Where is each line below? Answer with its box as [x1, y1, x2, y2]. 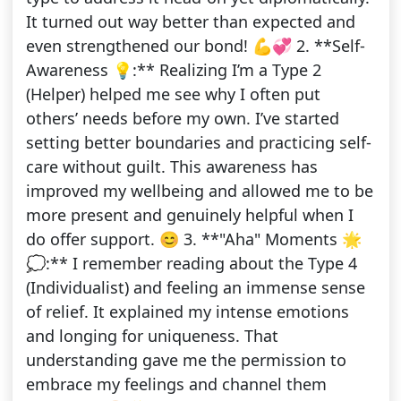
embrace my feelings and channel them [25, 373, 327, 396]
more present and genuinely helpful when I [25, 204, 354, 226]
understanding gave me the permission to [25, 349, 346, 371]
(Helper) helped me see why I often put [25, 83, 320, 106]
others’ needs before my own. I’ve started [25, 107, 339, 130]
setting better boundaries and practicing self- [25, 132, 371, 154]
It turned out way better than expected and [25, 11, 355, 33]
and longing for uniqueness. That [25, 325, 278, 347]
